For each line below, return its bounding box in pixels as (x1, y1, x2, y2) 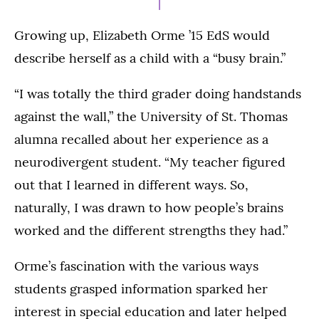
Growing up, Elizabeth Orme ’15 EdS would (14, 27, 270, 44)
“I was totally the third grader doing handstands (14, 85, 301, 103)
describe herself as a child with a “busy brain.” (14, 50, 286, 67)
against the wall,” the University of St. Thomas (14, 108, 288, 125)
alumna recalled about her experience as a (14, 131, 268, 148)
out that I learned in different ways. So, (14, 177, 249, 194)
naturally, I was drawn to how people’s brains (14, 199, 283, 216)
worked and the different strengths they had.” (14, 222, 288, 239)
